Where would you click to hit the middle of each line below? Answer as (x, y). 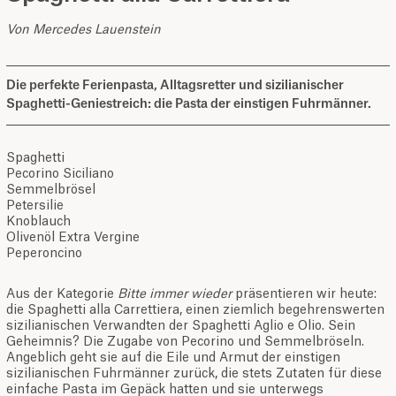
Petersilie (35, 206)
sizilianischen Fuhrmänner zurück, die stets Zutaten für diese (194, 374)
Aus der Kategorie (62, 295)
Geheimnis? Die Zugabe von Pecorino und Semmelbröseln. (185, 343)
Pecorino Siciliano (60, 175)
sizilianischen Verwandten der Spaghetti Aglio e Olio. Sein (181, 327)
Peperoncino (44, 254)
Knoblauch (38, 222)
